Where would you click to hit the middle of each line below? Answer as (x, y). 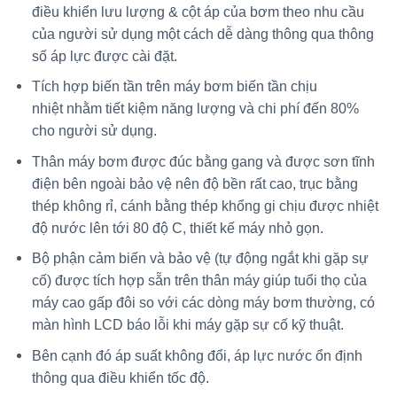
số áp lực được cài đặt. (104, 56)
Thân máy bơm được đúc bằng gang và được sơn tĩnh (203, 161)
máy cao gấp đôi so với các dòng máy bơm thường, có (203, 303)
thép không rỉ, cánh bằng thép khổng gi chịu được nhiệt (205, 206)
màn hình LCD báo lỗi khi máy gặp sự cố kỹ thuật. (187, 325)
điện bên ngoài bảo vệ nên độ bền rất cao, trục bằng (195, 183)
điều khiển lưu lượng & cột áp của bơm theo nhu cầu (198, 12)
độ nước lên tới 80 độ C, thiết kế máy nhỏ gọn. (177, 228)
